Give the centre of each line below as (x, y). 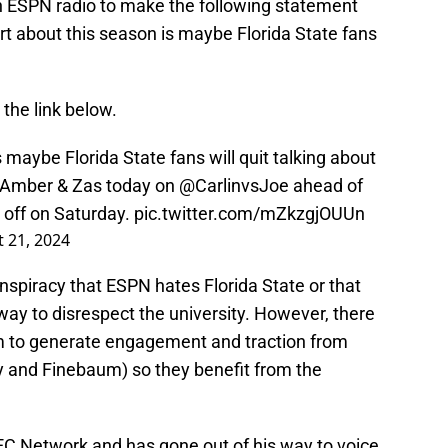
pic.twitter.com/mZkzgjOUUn (249, 214)
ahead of (326, 186)
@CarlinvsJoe (234, 186)
